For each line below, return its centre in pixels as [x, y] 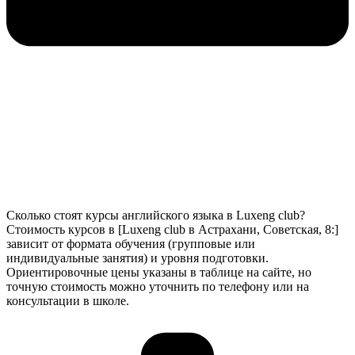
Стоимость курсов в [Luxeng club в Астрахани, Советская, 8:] [172, 229]
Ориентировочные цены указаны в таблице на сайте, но [159, 272]
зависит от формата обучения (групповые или [131, 243]
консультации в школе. [68, 300]
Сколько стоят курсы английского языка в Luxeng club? [156, 215]
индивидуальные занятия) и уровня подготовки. [137, 258]
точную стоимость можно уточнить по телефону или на [158, 286]
